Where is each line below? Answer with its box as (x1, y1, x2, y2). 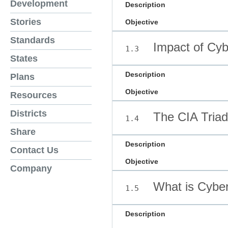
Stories (10, 17, 41, 27)
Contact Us (10, 145, 59, 156)
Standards (10, 35, 55, 46)
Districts (10, 108, 47, 119)
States (10, 53, 38, 64)
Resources (10, 90, 57, 101)
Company (10, 163, 52, 174)
